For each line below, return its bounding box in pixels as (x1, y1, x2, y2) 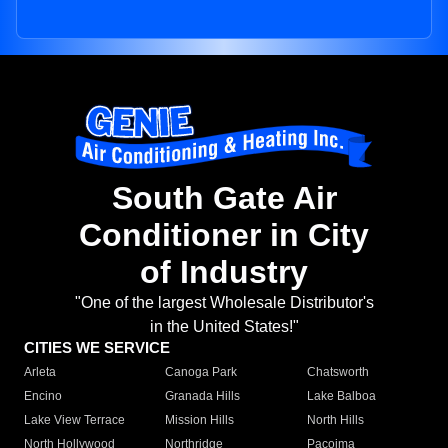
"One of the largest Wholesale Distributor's (74, 294, 374, 312)
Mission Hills (165, 413, 235, 428)
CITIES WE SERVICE (24, 339, 170, 357)
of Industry (140, 254, 308, 291)
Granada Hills (165, 389, 241, 404)
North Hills (306, 413, 364, 428)
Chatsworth (306, 365, 369, 380)
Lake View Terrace (24, 413, 125, 428)
